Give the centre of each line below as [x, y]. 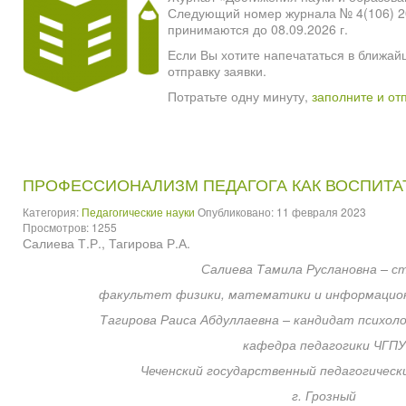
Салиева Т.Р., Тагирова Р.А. [106, 243]
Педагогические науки [138, 212]
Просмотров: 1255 [70, 227]
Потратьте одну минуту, [240, 97]
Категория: [52, 212]
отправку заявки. [217, 71]
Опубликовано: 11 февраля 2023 [282, 212]
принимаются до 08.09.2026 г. [258, 29]
